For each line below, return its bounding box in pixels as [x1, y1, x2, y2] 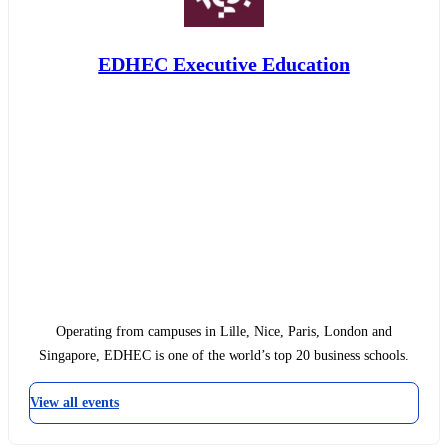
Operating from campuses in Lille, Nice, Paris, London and [55, 324, 393, 340]
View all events [30, 395, 119, 411]
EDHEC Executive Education [98, 52, 350, 75]
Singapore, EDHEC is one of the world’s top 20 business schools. [38, 348, 410, 364]
